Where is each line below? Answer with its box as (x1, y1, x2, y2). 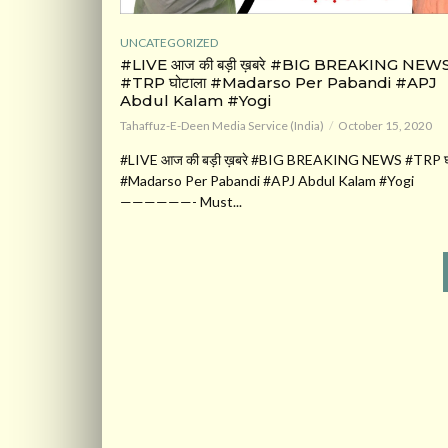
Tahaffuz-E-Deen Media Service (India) (120, 118, 324, 134)
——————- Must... (120, 193, 242, 211)
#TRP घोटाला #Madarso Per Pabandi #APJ (120, 73, 437, 93)
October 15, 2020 (338, 118, 432, 134)
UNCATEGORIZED (120, 35, 218, 51)
